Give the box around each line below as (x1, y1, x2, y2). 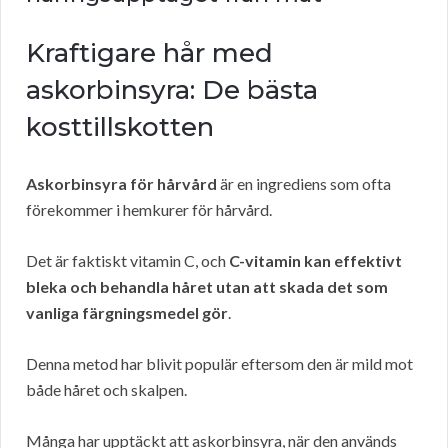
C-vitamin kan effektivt (229, 251, 402, 271)
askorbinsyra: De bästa (26, 74, 318, 107)
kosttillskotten (26, 111, 214, 144)
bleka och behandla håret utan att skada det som (26, 277, 388, 297)
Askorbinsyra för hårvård (26, 174, 217, 194)
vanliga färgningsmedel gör (26, 303, 228, 323)
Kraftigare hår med (26, 37, 273, 70)
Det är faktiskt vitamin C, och (26, 251, 229, 271)
